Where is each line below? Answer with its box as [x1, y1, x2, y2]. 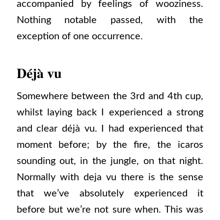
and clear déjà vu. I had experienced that [16, 124, 204, 134]
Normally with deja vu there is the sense [16, 172, 204, 183]
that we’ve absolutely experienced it [16, 189, 204, 199]
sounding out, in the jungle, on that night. [16, 156, 204, 166]
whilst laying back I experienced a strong [16, 108, 204, 118]
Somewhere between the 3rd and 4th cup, [16, 91, 204, 102]
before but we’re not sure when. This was [16, 205, 204, 215]
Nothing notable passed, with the [16, 15, 204, 25]
